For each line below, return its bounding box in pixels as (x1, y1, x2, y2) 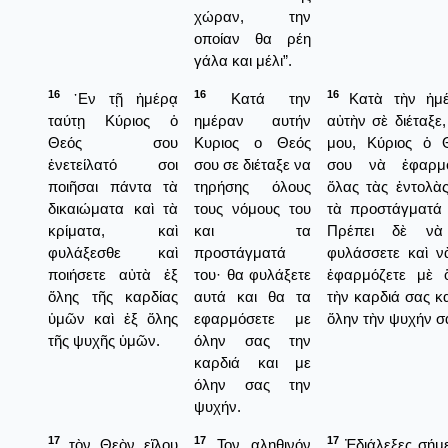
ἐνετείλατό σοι (48, 155, 178, 173)
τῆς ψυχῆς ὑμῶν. (48, 331, 160, 349)
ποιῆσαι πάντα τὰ (48, 177, 178, 195)
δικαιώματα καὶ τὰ (48, 199, 178, 217)
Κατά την (206, 89, 311, 107)
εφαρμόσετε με (194, 309, 311, 327)
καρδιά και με (194, 353, 311, 371)
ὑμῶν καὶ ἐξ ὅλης (48, 309, 178, 327)
